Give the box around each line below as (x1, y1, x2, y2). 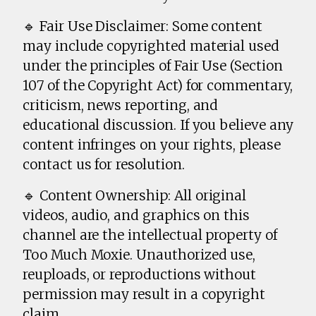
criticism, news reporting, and (23, 97, 219, 114)
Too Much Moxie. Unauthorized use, (23, 246, 256, 264)
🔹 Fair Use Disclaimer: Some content (23, 18, 263, 35)
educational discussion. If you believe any (23, 116, 293, 134)
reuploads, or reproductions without (23, 266, 257, 284)
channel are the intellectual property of (23, 226, 277, 244)
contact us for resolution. (23, 156, 185, 174)
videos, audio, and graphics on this (23, 207, 250, 224)
